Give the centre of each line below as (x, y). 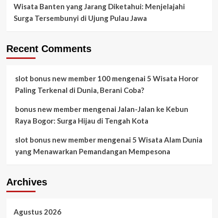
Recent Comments (49, 48)
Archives (27, 182)
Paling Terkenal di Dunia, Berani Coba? (79, 90)
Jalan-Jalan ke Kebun (153, 109)
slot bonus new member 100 (63, 78)
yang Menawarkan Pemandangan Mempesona (92, 151)
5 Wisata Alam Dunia (167, 139)
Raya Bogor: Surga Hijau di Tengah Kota (82, 120)
